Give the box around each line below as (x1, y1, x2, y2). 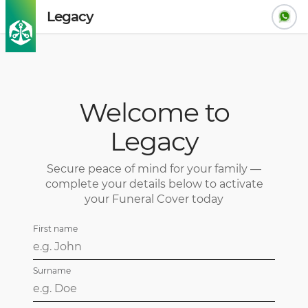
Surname (33, 265, 71, 276)
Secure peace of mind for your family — (47, 162, 261, 175)
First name (33, 223, 78, 234)
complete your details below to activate (45, 177, 263, 190)
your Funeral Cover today (85, 192, 223, 206)
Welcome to (78, 96, 230, 129)
